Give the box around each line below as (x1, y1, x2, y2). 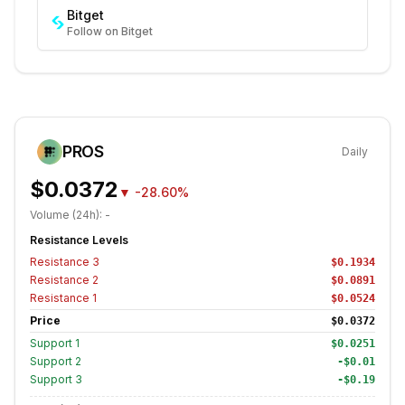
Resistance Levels (30, 233, 128, 247)
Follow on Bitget (67, 24, 153, 38)
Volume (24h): (30, 208, 105, 221)
